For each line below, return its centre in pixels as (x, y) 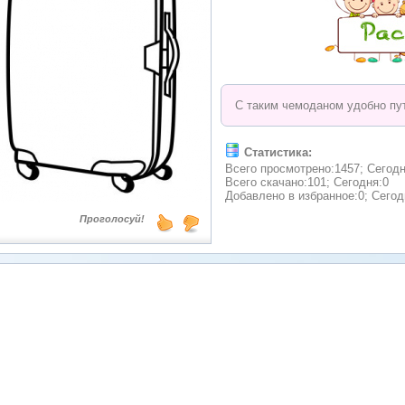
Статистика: (278, 153)
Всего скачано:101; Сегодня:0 (307, 183)
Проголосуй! (112, 219)
